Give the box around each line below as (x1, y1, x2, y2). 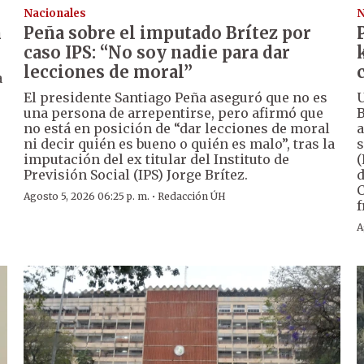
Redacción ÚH (158, 190, 227, 203)
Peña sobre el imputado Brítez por (24, 23, 312, 44)
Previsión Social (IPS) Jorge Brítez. (24, 167, 249, 184)
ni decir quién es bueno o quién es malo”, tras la (24, 136, 336, 153)
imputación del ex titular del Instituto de (24, 151, 290, 168)
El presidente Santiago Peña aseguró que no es (24, 89, 328, 106)
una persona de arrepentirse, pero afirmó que (24, 105, 324, 122)
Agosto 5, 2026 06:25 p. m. (24, 190, 150, 203)
